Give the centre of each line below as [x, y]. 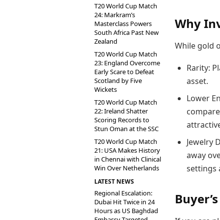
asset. [197, 81]
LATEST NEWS [114, 181]
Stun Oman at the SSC [126, 129]
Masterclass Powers [123, 24]
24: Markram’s [115, 15]
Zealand [106, 41]
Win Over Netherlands [127, 168]
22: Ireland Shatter [121, 111]
